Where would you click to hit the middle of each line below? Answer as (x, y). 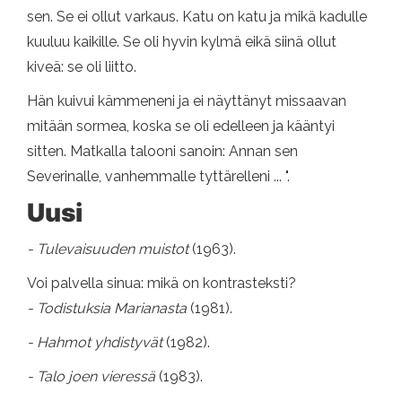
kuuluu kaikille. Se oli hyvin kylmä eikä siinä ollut (182, 42)
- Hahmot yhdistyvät (96, 343)
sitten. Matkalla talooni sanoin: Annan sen (162, 152)
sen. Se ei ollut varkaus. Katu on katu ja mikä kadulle (197, 17)
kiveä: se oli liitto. (82, 67)
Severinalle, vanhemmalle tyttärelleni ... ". (158, 177)
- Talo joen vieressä (93, 377)
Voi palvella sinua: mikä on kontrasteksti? (162, 284)
